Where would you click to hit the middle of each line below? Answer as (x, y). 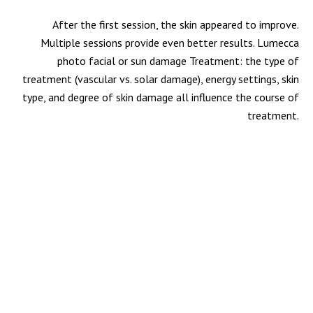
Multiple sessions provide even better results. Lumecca (170, 43)
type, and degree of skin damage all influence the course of (161, 97)
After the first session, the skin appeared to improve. (176, 24)
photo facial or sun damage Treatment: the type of (179, 61)
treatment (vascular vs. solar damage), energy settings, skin (161, 79)
